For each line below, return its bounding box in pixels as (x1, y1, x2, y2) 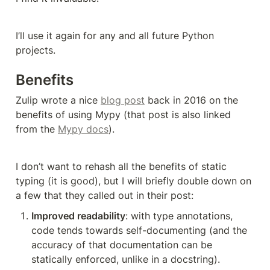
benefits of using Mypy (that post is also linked (16, 108, 231, 121)
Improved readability (31, 209, 125, 222)
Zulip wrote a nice (16, 93, 101, 106)
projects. (16, 43, 55, 56)
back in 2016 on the (145, 93, 238, 106)
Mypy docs (58, 122, 108, 135)
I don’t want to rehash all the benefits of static (16, 160, 227, 172)
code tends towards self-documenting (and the (31, 224, 247, 236)
